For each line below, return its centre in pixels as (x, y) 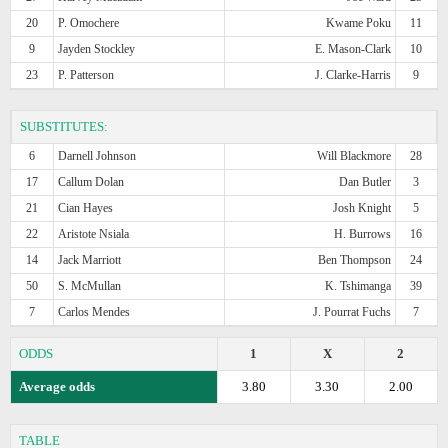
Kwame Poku (358, 22)
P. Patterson (86, 74)
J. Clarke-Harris (352, 74)
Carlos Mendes (94, 311)
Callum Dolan (91, 181)
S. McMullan (90, 285)
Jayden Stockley (97, 48)
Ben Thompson (354, 259)
